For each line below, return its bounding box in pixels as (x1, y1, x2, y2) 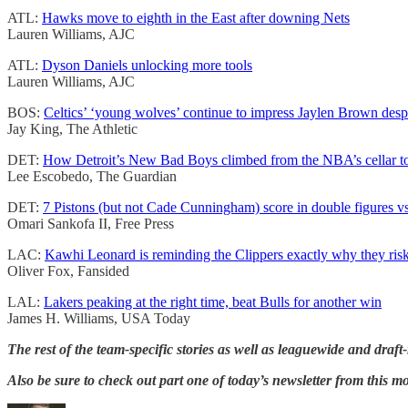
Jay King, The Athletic (7, 121, 138, 138)
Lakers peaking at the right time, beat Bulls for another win (44, 294, 382, 311)
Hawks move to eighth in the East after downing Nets (42, 10, 350, 26)
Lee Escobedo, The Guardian (7, 168, 177, 185)
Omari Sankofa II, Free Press (7, 216, 174, 232)
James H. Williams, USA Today (7, 311, 190, 327)
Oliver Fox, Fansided (7, 263, 129, 280)
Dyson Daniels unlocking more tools (42, 57, 252, 74)
